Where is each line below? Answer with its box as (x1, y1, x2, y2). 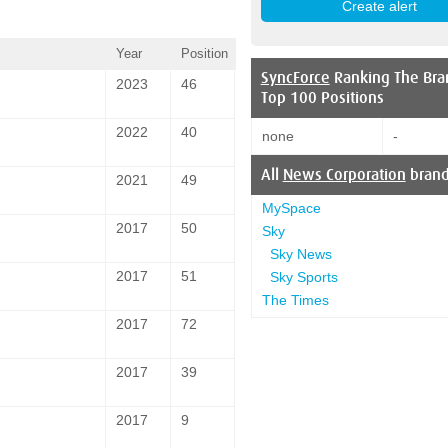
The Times (261, 291, 329, 308)
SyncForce (260, 68, 330, 87)
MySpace (261, 199, 321, 216)
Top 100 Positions (260, 88, 384, 107)
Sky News (269, 245, 332, 262)
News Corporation (282, 165, 406, 184)
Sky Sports (269, 268, 338, 285)
